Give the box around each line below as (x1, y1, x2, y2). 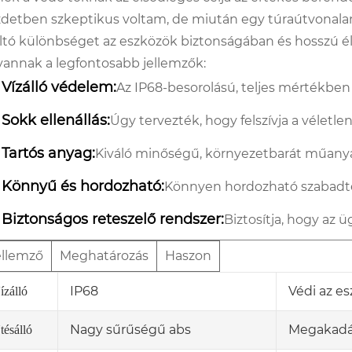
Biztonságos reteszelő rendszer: (2, 210, 224, 228)
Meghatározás (60, 247, 148, 263)
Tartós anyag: (2, 144, 95, 162)
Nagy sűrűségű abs (70, 321, 191, 337)
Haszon (165, 247, 211, 263)
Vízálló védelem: (2, 78, 116, 96)
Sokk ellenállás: (2, 111, 110, 129)
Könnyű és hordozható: (2, 177, 164, 195)
